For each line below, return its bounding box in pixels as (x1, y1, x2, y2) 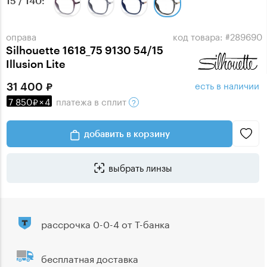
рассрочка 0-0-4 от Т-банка (41, 216, 170, 231)
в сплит (92, 94, 129, 108)
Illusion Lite (6, 57, 71, 71)
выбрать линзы (108, 160, 172, 175)
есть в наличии (194, 77, 259, 92)
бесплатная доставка (41, 250, 138, 266)
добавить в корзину (83, 128, 170, 139)
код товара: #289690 (173, 29, 262, 44)
